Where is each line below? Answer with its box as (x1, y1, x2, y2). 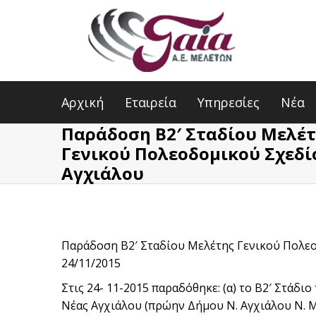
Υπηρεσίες (197, 94, 260, 111)
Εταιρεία (125, 94, 176, 111)
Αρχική (61, 94, 104, 111)
